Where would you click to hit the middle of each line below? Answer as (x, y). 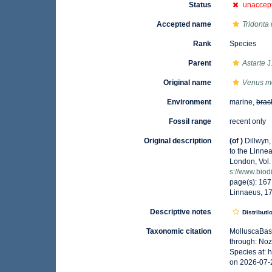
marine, (243, 102)
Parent (200, 63)
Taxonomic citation (179, 231)
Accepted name (184, 24)
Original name (188, 83)
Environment (189, 102)
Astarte (254, 63)
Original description (178, 141)
